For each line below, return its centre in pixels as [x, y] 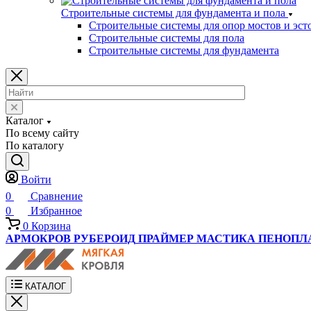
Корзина [51, 226]
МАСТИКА [226, 238]
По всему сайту [42, 133]
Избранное [56, 211]
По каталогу [35, 145]
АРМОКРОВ [38, 238]
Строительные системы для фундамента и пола [173, 13]
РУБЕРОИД [104, 238]
